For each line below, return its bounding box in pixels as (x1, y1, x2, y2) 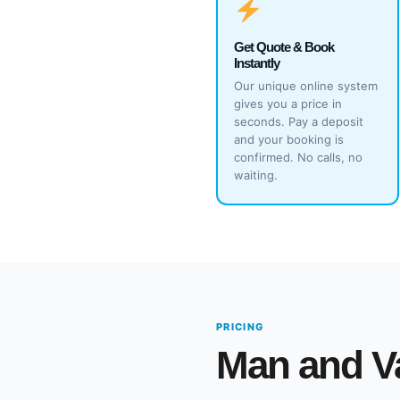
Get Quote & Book (234, 39, 334, 54)
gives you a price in (234, 96, 342, 111)
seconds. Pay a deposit (234, 114, 363, 129)
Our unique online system (234, 79, 378, 93)
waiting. (234, 168, 278, 182)
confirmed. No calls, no (234, 150, 362, 164)
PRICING (216, 321, 264, 333)
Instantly (234, 55, 279, 71)
